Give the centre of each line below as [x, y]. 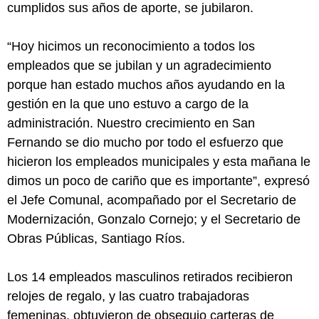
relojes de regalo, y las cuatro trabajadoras [128, 297]
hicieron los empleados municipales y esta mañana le [159, 162]
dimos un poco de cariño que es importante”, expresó [158, 181]
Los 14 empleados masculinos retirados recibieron [150, 277]
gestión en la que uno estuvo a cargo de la [128, 104]
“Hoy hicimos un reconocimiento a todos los [131, 47]
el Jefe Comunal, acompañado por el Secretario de [152, 200]
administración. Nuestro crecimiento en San [131, 124]
